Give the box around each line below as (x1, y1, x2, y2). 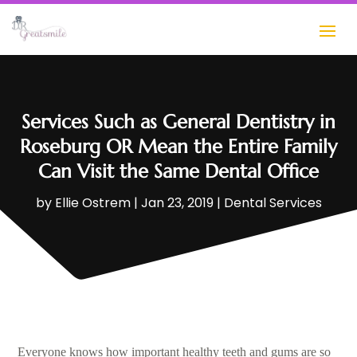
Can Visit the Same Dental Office (38, 159, 319, 184)
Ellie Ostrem (54, 194, 131, 213)
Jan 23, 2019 (140, 194, 214, 213)
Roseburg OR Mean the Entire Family (20, 135, 337, 159)
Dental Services (223, 194, 322, 213)
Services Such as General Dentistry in (22, 110, 335, 135)
